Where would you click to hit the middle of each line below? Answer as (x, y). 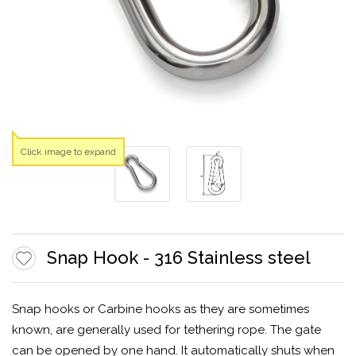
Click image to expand (68, 152)
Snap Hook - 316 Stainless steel (179, 257)
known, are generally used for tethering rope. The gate (166, 330)
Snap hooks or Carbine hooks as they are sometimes (161, 309)
